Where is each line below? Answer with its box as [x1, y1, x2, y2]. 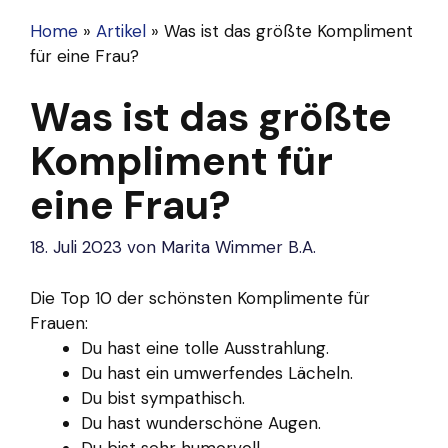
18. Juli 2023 [30, 236, 122, 259]
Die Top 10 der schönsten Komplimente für [30, 286, 370, 309]
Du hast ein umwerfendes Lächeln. [81, 361, 353, 384]
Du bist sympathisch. [81, 386, 245, 409]
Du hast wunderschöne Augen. [81, 411, 321, 434]
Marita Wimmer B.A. [161, 236, 316, 259]
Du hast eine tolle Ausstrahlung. [81, 336, 329, 359]
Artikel [96, 20, 146, 43]
